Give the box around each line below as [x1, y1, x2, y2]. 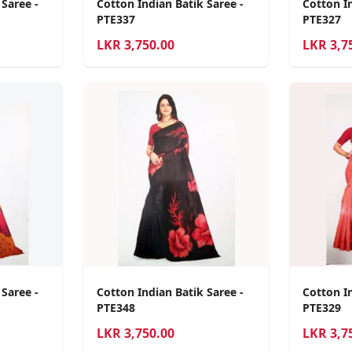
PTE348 [97, 299, 136, 315]
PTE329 [302, 299, 341, 315]
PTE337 [97, 12, 136, 27]
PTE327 [302, 12, 341, 27]
